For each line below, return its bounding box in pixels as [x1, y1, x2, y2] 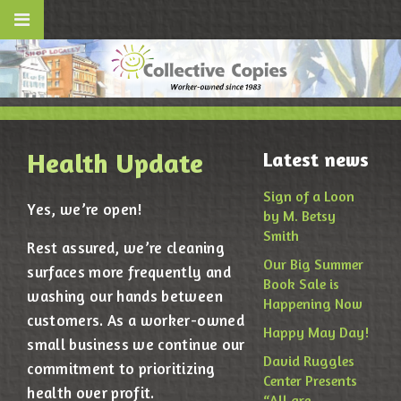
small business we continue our [27, 335, 245, 354]
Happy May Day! [263, 323, 370, 342]
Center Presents [263, 371, 358, 390]
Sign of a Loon [263, 187, 355, 206]
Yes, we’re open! [27, 200, 142, 219]
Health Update [27, 147, 204, 180]
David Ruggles [263, 352, 355, 371]
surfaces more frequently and [27, 262, 231, 282]
